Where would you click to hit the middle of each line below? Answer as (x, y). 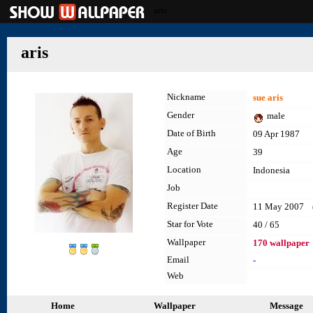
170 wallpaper (281, 243)
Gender (181, 115)
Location (184, 169)
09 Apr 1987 (276, 134)
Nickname (186, 97)
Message (286, 306)
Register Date (192, 206)
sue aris (268, 97)
